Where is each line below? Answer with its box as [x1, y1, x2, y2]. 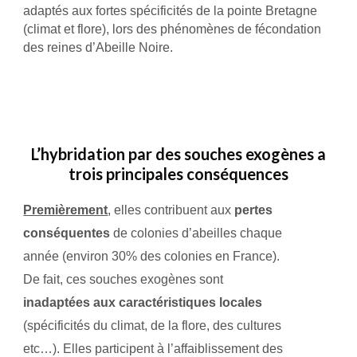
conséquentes [23, 226, 111, 240]
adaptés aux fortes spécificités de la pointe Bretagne [23, 3, 318, 18]
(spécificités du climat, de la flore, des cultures [23, 319, 282, 332]
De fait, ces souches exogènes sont [23, 273, 224, 286]
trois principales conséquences [69, 164, 288, 183]
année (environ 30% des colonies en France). [23, 249, 280, 263]
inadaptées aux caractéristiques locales [23, 296, 263, 309]
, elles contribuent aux [108, 203, 235, 217]
